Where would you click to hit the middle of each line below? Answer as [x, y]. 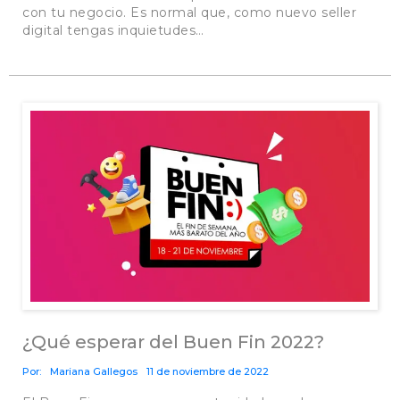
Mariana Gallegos [94, 371]
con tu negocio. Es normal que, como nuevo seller [189, 12]
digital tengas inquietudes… [113, 30]
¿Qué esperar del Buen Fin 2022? [173, 342]
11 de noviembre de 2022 [208, 371]
